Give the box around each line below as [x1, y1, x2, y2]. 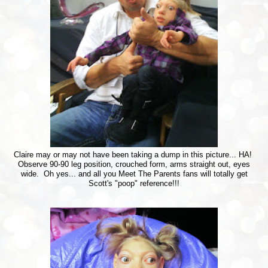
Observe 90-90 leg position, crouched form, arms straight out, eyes [18, 160, 250, 169]
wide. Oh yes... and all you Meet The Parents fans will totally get [20, 169, 248, 178]
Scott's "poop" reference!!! [89, 179, 179, 188]
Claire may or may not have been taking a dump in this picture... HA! [14, 150, 254, 159]
